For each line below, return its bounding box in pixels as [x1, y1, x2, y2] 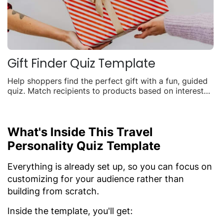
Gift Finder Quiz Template [7, 55, 155, 72]
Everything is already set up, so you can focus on [7, 161, 212, 172]
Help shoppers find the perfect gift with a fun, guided [7, 75, 208, 86]
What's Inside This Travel [7, 124, 153, 139]
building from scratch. [7, 185, 99, 196]
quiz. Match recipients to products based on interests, [7, 85, 210, 96]
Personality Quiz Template [7, 138, 160, 153]
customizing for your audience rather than [7, 173, 184, 184]
